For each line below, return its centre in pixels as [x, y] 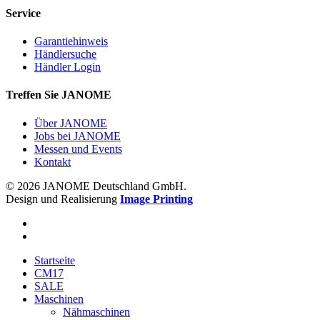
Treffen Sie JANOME [59, 95]
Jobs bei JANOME [77, 136]
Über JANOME [71, 123]
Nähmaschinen [96, 311]
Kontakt [52, 161]
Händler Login [67, 67]
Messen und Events [78, 149]
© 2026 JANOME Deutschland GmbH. [96, 186]
